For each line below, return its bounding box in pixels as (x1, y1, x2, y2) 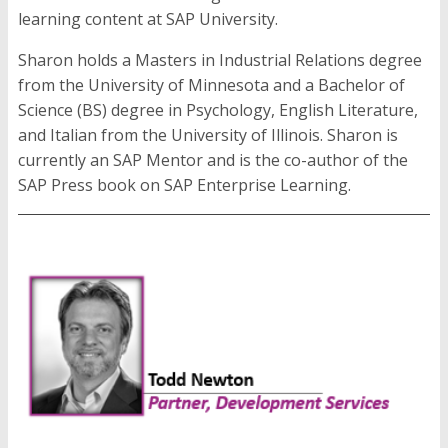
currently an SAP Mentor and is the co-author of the (18, 149, 408, 172)
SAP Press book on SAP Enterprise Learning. (18, 174, 351, 197)
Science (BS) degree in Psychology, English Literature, (18, 99, 418, 122)
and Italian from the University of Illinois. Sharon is (18, 124, 398, 147)
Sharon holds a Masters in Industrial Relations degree (18, 49, 422, 72)
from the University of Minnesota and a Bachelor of (18, 74, 405, 97)
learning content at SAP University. (18, 8, 278, 31)
